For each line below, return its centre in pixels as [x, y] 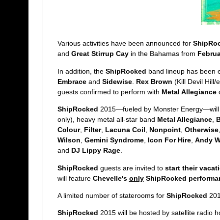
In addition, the [81, 71]
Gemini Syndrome [114, 140]
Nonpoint [165, 130]
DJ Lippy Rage [96, 151]
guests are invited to [131, 168]
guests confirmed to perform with [109, 92]
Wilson [69, 140]
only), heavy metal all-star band [107, 120]
